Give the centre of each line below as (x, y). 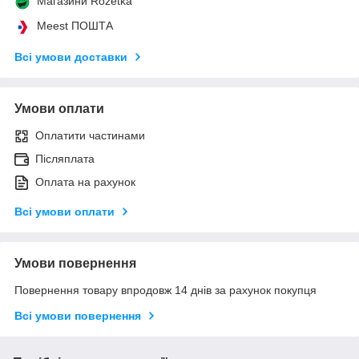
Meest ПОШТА (75, 25)
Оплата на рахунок (85, 182)
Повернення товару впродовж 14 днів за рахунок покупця (165, 290)
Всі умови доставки (71, 56)
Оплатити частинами (90, 135)
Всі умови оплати (65, 211)
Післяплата (65, 158)
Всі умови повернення (78, 315)
